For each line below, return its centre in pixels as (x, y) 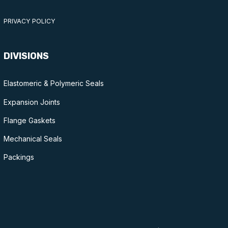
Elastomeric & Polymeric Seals (53, 83)
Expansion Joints (32, 102)
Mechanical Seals (33, 139)
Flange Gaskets (29, 120)
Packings (19, 157)
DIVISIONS (26, 56)
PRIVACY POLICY (29, 21)
